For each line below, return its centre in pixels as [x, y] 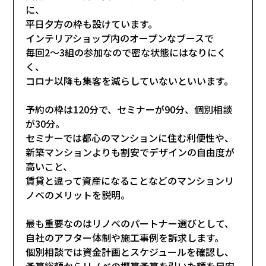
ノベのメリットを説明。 [78, 194]
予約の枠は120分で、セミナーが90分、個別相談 [129, 109]
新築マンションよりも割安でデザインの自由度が [130, 152]
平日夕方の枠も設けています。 [92, 23]
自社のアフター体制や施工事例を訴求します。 [125, 237]
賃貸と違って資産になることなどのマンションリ [130, 180]
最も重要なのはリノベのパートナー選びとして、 [130, 223]
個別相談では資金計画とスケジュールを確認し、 [130, 251]
